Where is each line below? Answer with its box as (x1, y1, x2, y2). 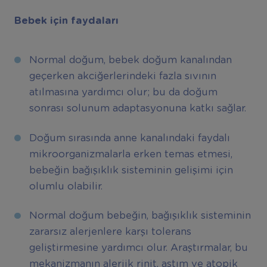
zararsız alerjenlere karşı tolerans (29, 227, 191, 237)
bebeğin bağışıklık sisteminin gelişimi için (29, 165, 233, 175)
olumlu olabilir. (29, 181, 103, 191)
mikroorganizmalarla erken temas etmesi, (29, 149, 232, 159)
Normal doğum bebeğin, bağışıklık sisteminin (29, 211, 251, 221)
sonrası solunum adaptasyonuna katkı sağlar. (29, 104, 246, 114)
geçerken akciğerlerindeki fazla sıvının (29, 72, 216, 82)
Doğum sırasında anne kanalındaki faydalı (29, 133, 230, 143)
